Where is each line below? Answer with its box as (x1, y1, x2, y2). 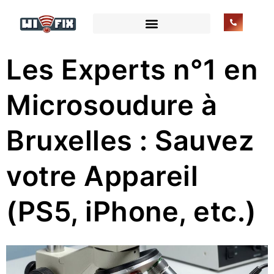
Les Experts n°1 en (6, 53, 257, 86)
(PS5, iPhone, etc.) (6, 194, 257, 228)
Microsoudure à (6, 88, 217, 122)
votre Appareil (6, 159, 198, 193)
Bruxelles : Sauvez (6, 124, 254, 157)
